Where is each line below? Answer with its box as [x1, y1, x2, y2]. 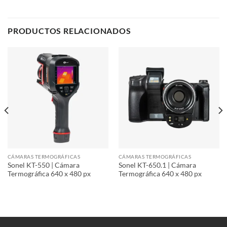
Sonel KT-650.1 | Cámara [118, 161, 196, 169]
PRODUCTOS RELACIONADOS [8, 26, 131, 36]
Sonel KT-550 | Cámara [7, 161, 80, 169]
